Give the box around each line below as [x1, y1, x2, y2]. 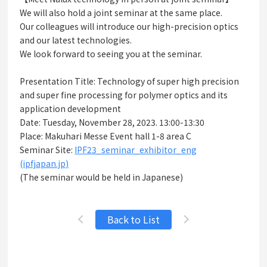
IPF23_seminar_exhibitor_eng [74, 144, 197, 156]
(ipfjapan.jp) [20, 157, 69, 169]
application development [20, 103, 122, 114]
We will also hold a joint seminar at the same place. [20, 7, 222, 18]
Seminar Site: [20, 144, 75, 156]
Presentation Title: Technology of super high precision [20, 75, 239, 87]
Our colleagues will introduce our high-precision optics [20, 20, 238, 32]
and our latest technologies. [20, 34, 132, 46]
